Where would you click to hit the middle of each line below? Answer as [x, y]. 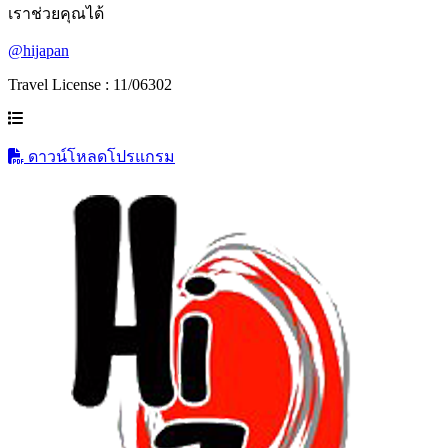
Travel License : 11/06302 [90, 84]
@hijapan [38, 50]
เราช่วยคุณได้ [56, 13]
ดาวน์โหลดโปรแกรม [99, 156]
